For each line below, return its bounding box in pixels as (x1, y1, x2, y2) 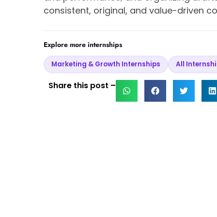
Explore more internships (44, 40, 122, 50)
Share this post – (48, 80, 116, 92)
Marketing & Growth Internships (51, 60, 160, 69)
